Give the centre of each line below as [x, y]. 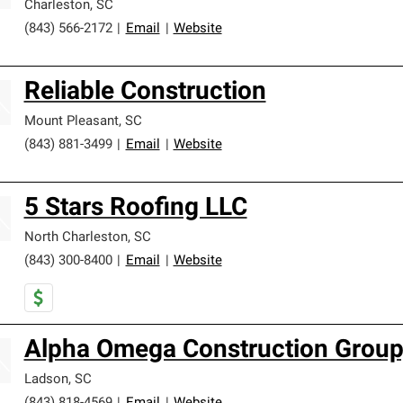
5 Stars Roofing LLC [135, 209]
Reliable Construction [145, 93]
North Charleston [76, 238]
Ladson [46, 380]
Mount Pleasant [71, 122]
